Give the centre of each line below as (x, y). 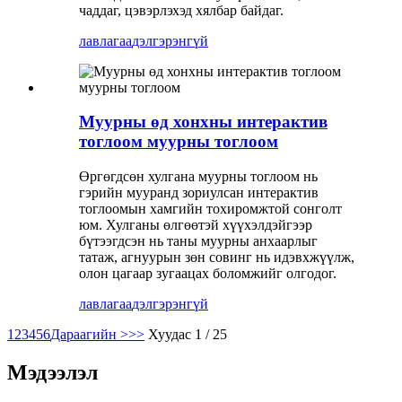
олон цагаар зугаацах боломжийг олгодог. (208, 274)
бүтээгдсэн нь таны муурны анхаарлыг (198, 241)
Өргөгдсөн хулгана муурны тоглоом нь (198, 177)
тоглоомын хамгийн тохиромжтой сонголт (210, 209)
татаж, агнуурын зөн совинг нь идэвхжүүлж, (217, 258)
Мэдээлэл (52, 372)
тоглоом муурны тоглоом (179, 142)
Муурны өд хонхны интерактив (203, 122)
